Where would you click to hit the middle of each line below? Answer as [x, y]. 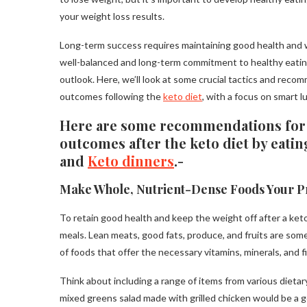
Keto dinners [131, 161]
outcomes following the [111, 97]
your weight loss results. [112, 16]
